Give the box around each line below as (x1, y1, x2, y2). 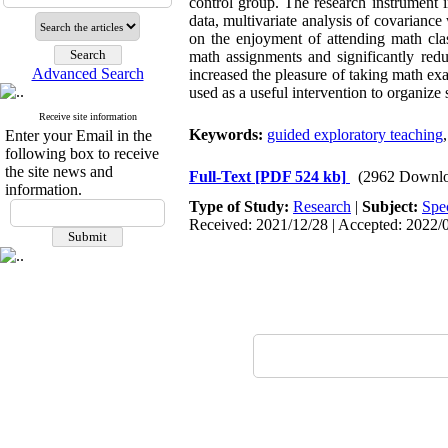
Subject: (362, 198, 422, 215)
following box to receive (5, 145, 159, 162)
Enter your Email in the (5, 127, 152, 144)
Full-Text (189, 168, 255, 185)
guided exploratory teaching (267, 126, 443, 143)
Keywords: (189, 126, 267, 143)
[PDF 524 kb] (255, 168, 346, 185)
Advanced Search (31, 65, 144, 82)
